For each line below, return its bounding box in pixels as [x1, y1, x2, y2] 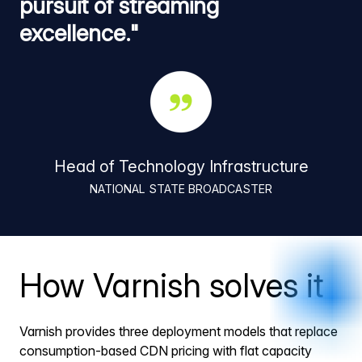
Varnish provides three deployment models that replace [19, 323, 338, 340]
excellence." [19, 19, 139, 48]
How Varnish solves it [19, 264, 324, 305]
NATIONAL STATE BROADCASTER [90, 182, 272, 196]
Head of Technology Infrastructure [53, 157, 309, 177]
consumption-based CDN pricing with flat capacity [19, 343, 312, 360]
